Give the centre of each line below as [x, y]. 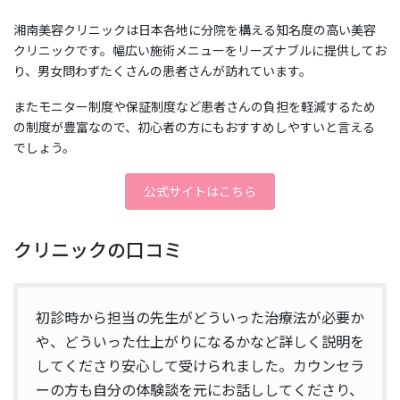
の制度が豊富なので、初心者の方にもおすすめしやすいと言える [194, 126]
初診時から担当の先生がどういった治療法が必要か [200, 317]
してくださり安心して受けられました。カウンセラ [200, 366]
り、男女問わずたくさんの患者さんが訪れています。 [162, 71]
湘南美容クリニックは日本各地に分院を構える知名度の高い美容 [195, 29]
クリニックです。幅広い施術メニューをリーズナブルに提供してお [200, 50]
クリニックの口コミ [98, 249]
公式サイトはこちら [200, 191]
